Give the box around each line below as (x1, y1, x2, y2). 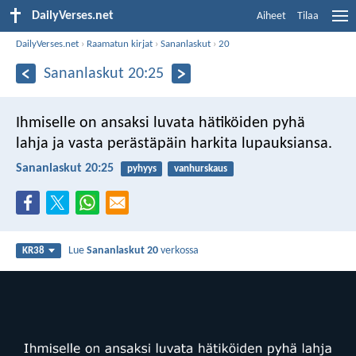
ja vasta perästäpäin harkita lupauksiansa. (48, 135, 332, 152)
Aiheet (257, 10, 286, 22)
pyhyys (126, 163, 157, 174)
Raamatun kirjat (87, 38, 153, 49)
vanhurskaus (173, 163, 227, 174)
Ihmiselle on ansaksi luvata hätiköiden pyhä (16, 114, 305, 131)
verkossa (158, 245, 199, 257)
